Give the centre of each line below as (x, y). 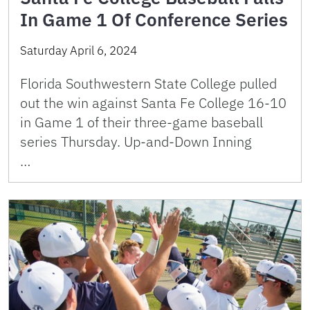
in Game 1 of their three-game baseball (142, 122)
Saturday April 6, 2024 (79, 50)
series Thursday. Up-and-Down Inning (153, 141)
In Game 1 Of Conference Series (154, 19)
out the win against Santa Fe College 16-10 (153, 102)
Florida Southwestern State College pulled (148, 83)
